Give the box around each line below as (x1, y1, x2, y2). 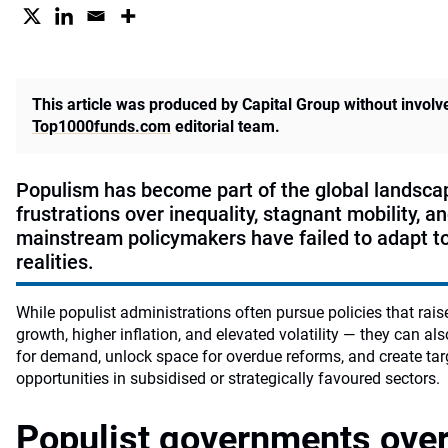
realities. (16, 250, 94, 274)
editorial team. (171, 117, 280, 136)
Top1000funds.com (32, 117, 171, 136)
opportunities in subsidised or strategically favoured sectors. (16, 369, 440, 388)
